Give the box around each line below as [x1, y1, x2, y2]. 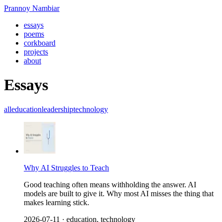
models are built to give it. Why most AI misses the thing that [24, 189, 214, 198]
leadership [42, 105, 73, 113]
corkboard [24, 39, 55, 47]
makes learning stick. [24, 198, 89, 207]
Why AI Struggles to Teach [24, 163, 109, 172]
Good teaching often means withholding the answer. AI [24, 180, 196, 189]
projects [24, 48, 48, 56]
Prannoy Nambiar [4, 4, 59, 12]
